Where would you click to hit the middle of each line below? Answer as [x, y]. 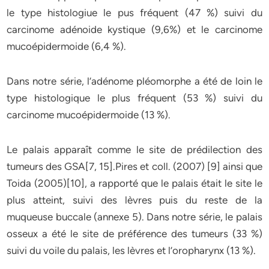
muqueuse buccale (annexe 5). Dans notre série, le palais [134, 217]
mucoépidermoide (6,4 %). [67, 46]
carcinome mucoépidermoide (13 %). [89, 115]
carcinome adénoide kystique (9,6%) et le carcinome [134, 29]
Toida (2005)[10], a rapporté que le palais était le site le [134, 183]
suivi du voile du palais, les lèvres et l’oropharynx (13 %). [131, 250]
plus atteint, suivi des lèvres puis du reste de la [134, 200]
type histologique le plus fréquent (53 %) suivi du [134, 98]
